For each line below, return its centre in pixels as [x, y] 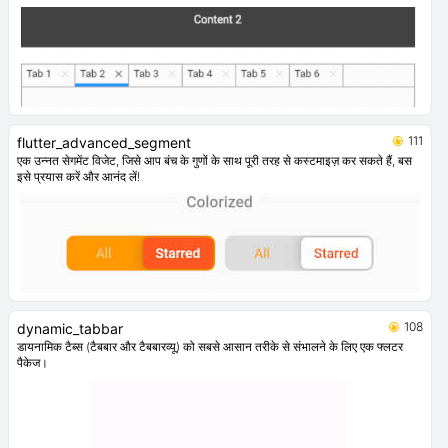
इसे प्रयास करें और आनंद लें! [78, 177]
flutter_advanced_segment [104, 143]
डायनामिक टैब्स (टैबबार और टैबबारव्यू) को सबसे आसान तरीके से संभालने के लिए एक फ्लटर [210, 347]
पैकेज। [32, 363]
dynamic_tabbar [70, 329]
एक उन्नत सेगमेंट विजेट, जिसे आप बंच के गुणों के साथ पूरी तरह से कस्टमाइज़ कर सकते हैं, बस [214, 161]
